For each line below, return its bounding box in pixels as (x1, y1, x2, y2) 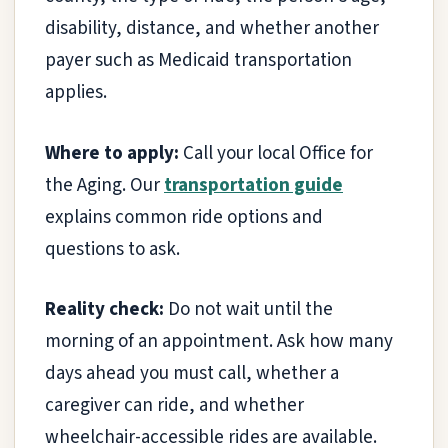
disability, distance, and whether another (45, 15, 379, 43)
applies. (45, 79, 107, 107)
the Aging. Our (45, 171, 164, 199)
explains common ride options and (45, 203, 323, 231)
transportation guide (164, 171, 343, 199)
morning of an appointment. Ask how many (45, 328, 393, 356)
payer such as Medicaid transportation (45, 47, 352, 75)
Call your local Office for (179, 139, 373, 167)
